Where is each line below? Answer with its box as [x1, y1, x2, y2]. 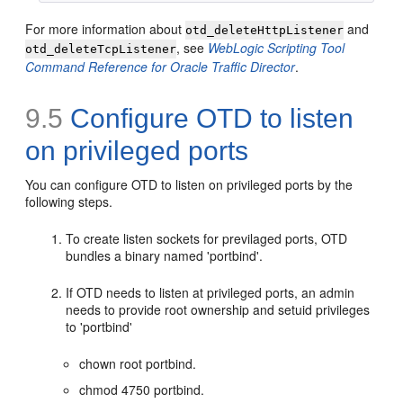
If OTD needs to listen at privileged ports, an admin [66, 282, 355, 301]
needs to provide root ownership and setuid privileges [66, 300, 371, 318]
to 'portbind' [66, 317, 133, 336]
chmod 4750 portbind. [79, 380, 205, 399]
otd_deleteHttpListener [185, 22, 345, 37]
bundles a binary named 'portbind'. [66, 246, 264, 264]
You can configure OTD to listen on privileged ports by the [25, 175, 354, 193]
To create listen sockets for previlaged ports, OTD [66, 228, 348, 247]
